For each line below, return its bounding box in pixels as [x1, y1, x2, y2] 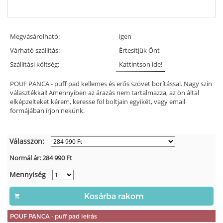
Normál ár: [9, 153, 43, 162]
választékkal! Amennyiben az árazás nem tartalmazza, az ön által [10, 88, 199, 97]
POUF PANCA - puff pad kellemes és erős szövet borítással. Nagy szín [10, 79, 212, 88]
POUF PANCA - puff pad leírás [10, 213, 97, 220]
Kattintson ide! [119, 59, 162, 69]
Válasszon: [9, 136, 45, 146]
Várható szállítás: [10, 45, 60, 55]
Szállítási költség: [10, 59, 59, 69]
